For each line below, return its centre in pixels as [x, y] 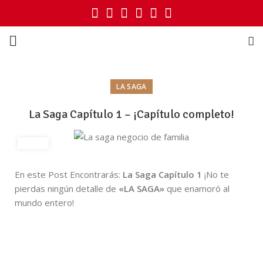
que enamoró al [197, 188]
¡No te [217, 174]
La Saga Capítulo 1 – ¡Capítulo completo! [131, 114]
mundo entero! [44, 202]
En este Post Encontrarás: [69, 174]
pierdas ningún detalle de [67, 188]
